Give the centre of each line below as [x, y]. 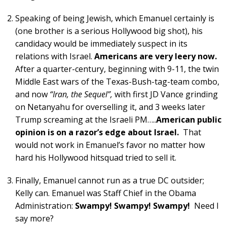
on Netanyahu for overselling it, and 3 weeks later [110, 107]
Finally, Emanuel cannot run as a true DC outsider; [110, 180]
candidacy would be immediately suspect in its [101, 43]
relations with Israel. [55, 56]
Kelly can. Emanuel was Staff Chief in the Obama [106, 193]
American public [189, 119]
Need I [204, 205]
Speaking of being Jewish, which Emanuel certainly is [115, 18]
